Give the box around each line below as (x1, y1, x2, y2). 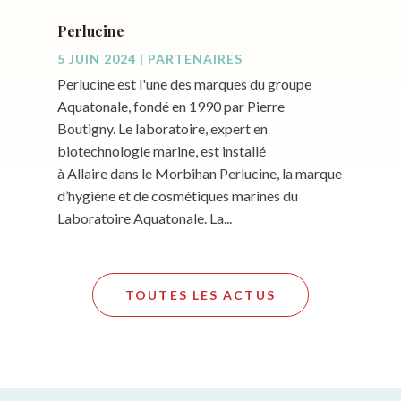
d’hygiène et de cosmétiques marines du (56, 187, 298, 205)
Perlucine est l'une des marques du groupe (56, 75, 311, 93)
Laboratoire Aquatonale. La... (56, 209, 232, 227)
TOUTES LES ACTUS (125, 287, 276, 303)
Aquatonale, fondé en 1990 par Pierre (56, 98, 285, 115)
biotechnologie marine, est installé (56, 142, 266, 160)
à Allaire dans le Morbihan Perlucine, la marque (56, 165, 342, 183)
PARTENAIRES (147, 51, 243, 67)
